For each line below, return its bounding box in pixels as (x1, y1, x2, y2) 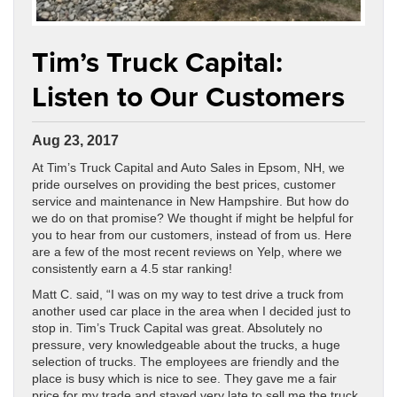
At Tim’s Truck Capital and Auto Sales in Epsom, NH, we (32, 161, 345, 175)
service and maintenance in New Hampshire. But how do (32, 195, 349, 209)
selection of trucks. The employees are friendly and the (32, 355, 339, 370)
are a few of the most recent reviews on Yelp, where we (32, 245, 342, 260)
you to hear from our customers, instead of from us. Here (32, 229, 352, 243)
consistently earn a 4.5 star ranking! (32, 262, 232, 276)
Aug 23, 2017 (32, 133, 119, 149)
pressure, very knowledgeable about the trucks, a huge (32, 339, 340, 353)
